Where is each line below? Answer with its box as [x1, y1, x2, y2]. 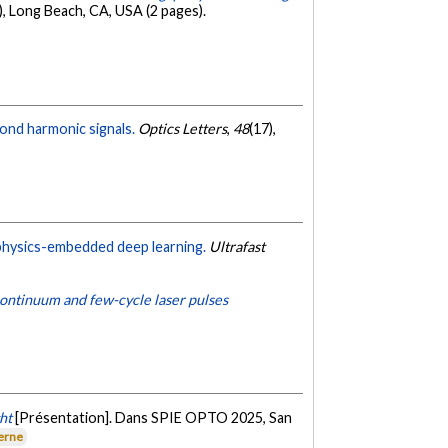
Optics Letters [138, 119, 228, 137]
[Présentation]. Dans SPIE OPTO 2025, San [15, 408, 293, 426]
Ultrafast [209, 237, 266, 255]
